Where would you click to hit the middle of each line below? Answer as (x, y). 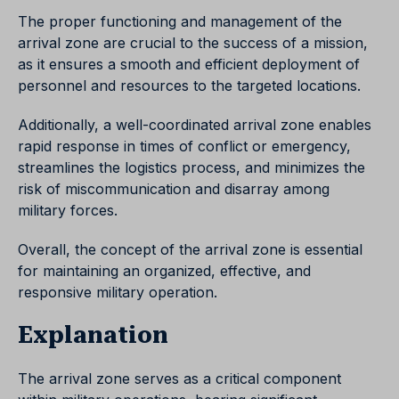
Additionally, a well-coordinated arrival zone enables (195, 125)
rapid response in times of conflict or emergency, (184, 146)
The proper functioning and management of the (180, 21)
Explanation (93, 335)
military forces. (68, 210)
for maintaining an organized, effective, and (164, 271)
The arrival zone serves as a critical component (179, 379)
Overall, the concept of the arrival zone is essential (190, 249)
